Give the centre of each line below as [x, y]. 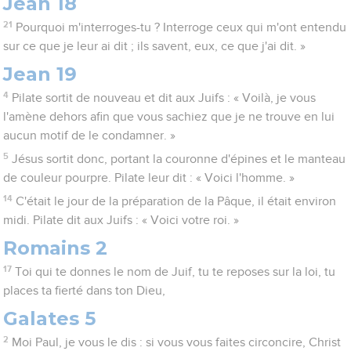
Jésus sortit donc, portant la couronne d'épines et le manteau [178, 159]
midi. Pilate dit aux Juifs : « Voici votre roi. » [121, 221]
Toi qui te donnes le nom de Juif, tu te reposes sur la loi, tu [175, 272]
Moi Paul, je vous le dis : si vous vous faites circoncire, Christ [176, 343]
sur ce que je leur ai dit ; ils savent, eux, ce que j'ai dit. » [155, 47]
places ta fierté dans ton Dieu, [85, 291]
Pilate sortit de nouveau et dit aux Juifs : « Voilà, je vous [163, 98]
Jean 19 [40, 74]
